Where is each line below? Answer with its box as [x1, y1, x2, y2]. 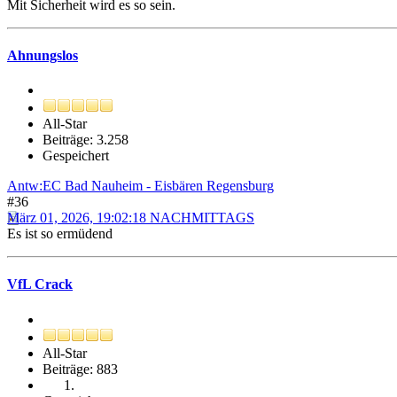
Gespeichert [43, 148, 109, 164]
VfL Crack [7, 276, 73, 292]
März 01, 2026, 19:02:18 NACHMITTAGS [7, 210, 254, 226]
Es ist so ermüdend [7, 226, 113, 242]
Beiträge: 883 [43, 361, 118, 377]
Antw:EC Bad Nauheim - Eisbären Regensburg [7, 178, 274, 194]
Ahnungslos [7, 47, 78, 63]
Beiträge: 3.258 [43, 132, 128, 148]
